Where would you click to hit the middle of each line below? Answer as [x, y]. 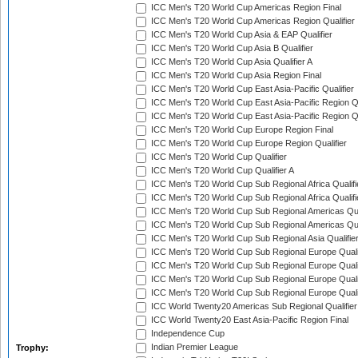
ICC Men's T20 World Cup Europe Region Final [241, 130]
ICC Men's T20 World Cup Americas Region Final [245, 8]
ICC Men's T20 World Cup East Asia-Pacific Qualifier [251, 89]
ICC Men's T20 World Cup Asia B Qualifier [231, 48]
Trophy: [34, 348]
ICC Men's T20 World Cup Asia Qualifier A [231, 62]
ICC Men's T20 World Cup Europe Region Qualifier [248, 143]
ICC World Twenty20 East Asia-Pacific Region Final [249, 320]
